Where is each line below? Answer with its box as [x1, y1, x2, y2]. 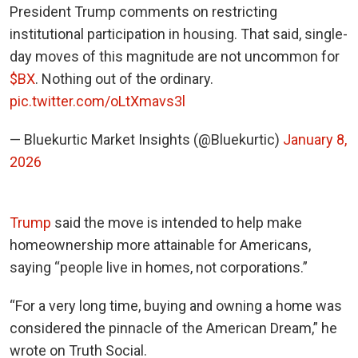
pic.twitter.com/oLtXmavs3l [10, 92, 185, 109]
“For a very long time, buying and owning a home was [10, 296, 342, 314]
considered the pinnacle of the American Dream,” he [10, 319, 337, 336]
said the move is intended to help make [51, 213, 302, 231]
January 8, [283, 130, 347, 148]
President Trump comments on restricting [10, 2, 277, 20]
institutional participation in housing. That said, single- [10, 25, 348, 42]
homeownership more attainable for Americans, [10, 236, 311, 253]
